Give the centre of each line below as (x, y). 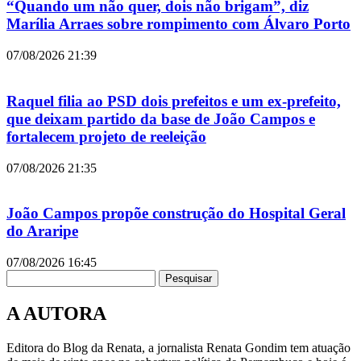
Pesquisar (189, 278)
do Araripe (42, 231)
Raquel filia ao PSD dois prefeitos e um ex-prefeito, (174, 101)
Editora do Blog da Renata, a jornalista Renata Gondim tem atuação (178, 347)
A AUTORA (56, 313)
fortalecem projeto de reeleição (106, 136)
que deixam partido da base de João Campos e (161, 118)
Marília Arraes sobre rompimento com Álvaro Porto (178, 24)
